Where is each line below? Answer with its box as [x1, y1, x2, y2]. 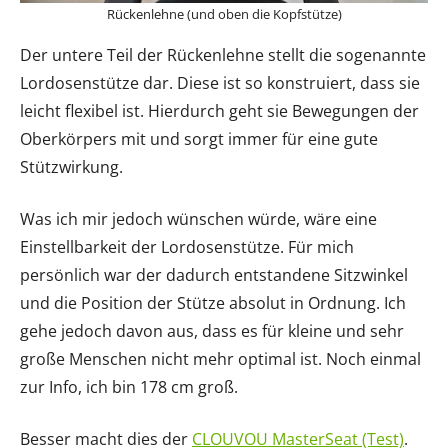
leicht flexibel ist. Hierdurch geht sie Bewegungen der [20, 100, 419, 122]
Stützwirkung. [20, 156, 123, 178]
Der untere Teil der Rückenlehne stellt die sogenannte [20, 44, 426, 66]
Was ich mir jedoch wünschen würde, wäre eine [20, 208, 377, 230]
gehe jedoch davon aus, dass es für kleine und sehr [20, 320, 404, 342]
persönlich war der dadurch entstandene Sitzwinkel [20, 264, 408, 286]
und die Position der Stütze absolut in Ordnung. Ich [20, 292, 406, 314]
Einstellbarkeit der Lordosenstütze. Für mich [20, 236, 354, 258]
